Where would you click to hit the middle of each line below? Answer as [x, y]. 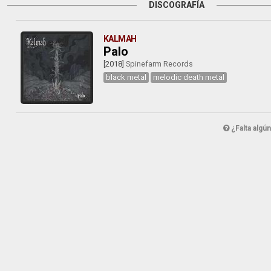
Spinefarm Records [159, 64]
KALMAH [120, 39]
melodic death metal [188, 77]
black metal [126, 77]
